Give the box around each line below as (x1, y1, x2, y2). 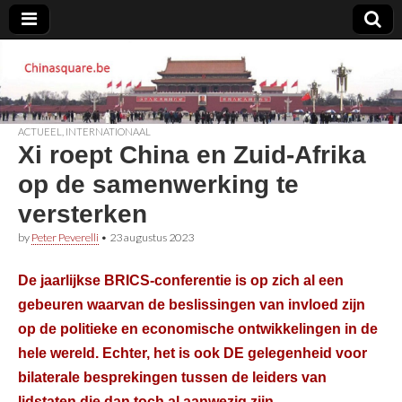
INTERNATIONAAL (66, 125, 151, 137)
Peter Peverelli (31, 230, 99, 244)
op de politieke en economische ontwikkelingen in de (18, 320, 378, 337)
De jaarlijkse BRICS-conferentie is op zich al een (18, 272, 344, 289)
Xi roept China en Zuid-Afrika (18, 140, 366, 169)
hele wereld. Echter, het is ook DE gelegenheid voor (18, 345, 367, 362)
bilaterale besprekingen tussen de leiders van (18, 369, 327, 386)
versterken (18, 199, 147, 228)
